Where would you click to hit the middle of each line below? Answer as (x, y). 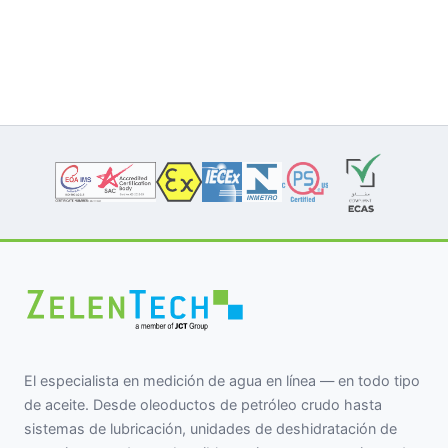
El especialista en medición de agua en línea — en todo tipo (222, 380)
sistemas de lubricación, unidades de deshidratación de (210, 428)
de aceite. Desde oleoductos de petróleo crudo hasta (203, 404)
